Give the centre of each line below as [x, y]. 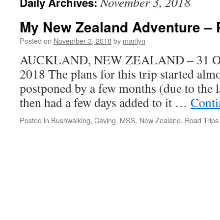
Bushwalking [71, 120]
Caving [105, 120]
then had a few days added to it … [105, 102]
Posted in [34, 120]
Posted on [36, 41]
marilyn [134, 41]
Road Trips [202, 120]
